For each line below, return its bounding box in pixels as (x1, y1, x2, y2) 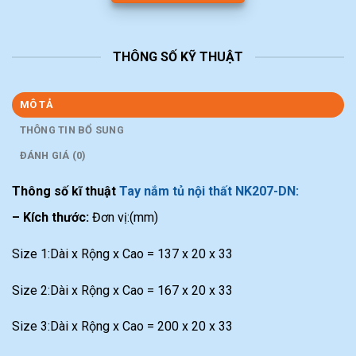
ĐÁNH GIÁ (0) (19, 149, 87, 162)
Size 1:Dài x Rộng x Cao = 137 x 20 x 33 (12, 246, 233, 261)
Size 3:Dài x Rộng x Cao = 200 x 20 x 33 (12, 319, 233, 335)
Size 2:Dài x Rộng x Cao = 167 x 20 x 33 (12, 282, 233, 298)
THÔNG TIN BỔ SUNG (19, 124, 124, 137)
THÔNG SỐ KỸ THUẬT (113, 49, 243, 65)
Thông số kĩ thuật (12, 184, 119, 199)
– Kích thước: (12, 210, 89, 226)
